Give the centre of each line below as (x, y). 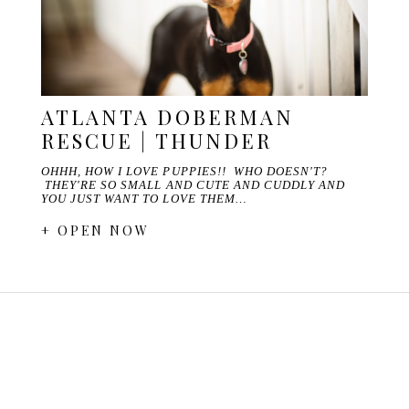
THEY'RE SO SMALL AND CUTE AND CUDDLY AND (193, 185)
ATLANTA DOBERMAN (168, 117)
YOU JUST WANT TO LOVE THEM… (144, 199)
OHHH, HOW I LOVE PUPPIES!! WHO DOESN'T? (184, 172)
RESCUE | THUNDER (157, 141)
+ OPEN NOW (95, 231)
